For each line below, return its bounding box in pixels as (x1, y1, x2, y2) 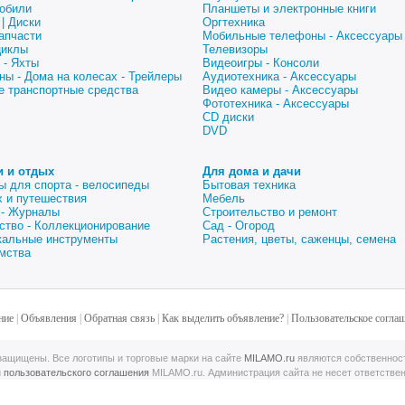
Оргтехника (202, 15, 265, 29)
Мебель (202, 192, 245, 205)
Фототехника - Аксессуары (202, 97, 349, 110)
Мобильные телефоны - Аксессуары (202, 29, 402, 42)
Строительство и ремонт (202, 205, 337, 219)
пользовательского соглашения (3, 367, 149, 378)
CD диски (202, 110, 254, 124)
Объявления (20, 312, 77, 325)
